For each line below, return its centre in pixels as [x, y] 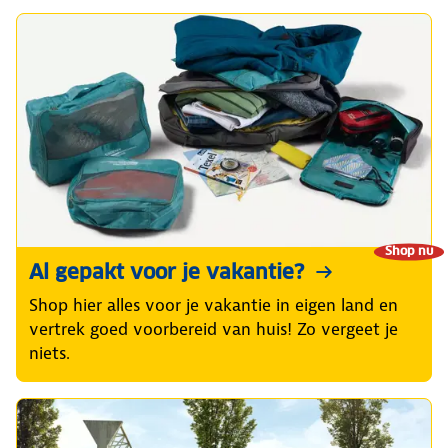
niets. [49, 353]
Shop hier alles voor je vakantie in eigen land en [213, 305]
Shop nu [409, 250]
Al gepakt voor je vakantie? [166, 272]
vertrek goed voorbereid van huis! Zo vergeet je [213, 329]
